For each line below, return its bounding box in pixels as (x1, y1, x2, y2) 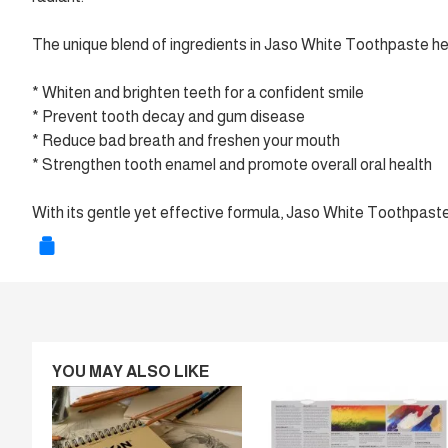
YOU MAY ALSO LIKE (52, 363, 209, 380)
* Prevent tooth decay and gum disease (32, 108, 305, 125)
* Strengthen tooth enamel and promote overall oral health (32, 156, 432, 173)
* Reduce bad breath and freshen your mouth (32, 132, 340, 149)
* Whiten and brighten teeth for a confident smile (32, 84, 364, 101)
